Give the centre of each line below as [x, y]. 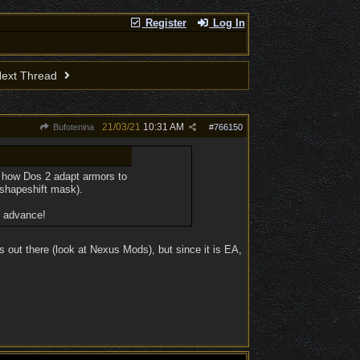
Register [164, 23]
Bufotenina [72, 127]
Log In [227, 23]
